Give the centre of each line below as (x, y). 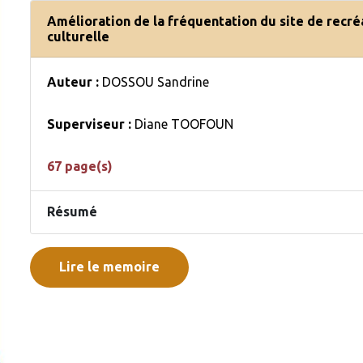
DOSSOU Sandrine (156, 81)
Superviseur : (91, 124)
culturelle (78, 36)
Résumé (72, 212)
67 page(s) (80, 166)
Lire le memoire (109, 266)
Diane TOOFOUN (184, 124)
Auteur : (75, 81)
